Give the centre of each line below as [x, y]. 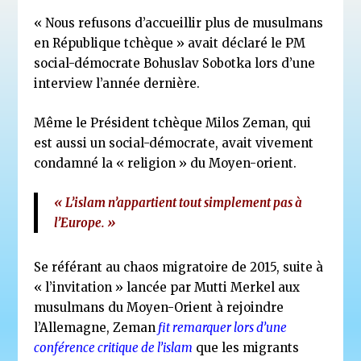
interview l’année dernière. [117, 84]
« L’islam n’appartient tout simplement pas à [178, 203]
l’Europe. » [85, 223]
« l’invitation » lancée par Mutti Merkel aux [167, 288]
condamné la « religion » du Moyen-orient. [166, 164]
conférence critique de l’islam [114, 348]
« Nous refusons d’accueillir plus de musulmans [179, 23]
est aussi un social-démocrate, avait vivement [174, 143]
